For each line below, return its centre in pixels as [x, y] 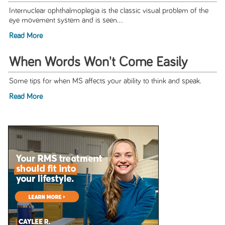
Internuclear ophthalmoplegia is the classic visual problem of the [108, 11]
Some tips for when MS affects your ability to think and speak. [105, 81]
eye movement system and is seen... [66, 21]
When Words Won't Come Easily [98, 63]
